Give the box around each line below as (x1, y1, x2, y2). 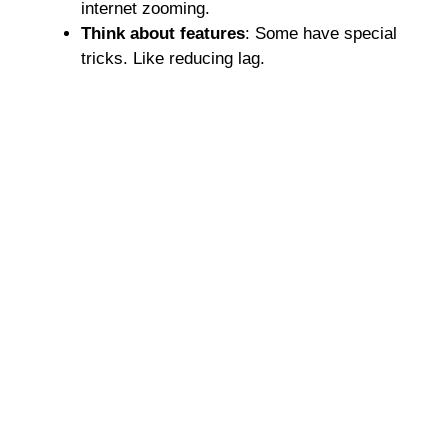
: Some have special (245, 23, 397, 43)
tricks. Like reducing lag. (81, 48, 265, 68)
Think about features (81, 23, 245, 43)
